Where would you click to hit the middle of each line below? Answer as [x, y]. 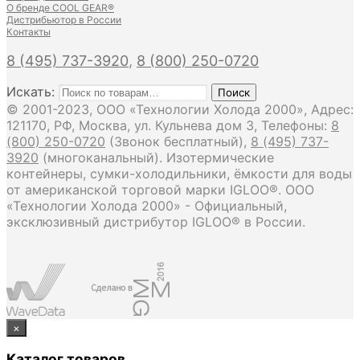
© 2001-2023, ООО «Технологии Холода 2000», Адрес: [180, 109]
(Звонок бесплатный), [178, 141]
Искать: [31, 91]
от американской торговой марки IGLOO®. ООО [160, 189]
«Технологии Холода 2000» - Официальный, [147, 205]
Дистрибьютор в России [64, 19]
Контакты [29, 31]
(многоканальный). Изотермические [156, 157]
